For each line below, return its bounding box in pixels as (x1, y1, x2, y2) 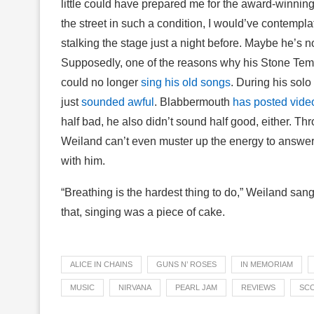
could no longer (61, 76, 141, 88)
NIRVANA (118, 282, 151, 292)
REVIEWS (241, 282, 275, 292)
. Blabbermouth (154, 95, 233, 108)
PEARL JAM (175, 282, 217, 292)
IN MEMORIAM (240, 259, 293, 268)
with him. (61, 154, 105, 167)
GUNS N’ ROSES (156, 259, 217, 268)
